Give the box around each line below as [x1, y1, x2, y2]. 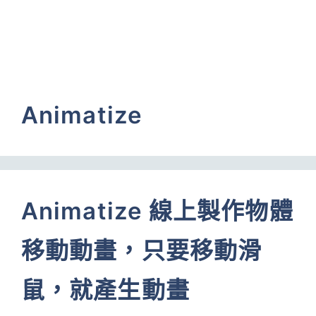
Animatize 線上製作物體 [21, 197, 293, 225]
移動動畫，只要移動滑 [21, 236, 262, 265]
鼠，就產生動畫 [21, 276, 190, 304]
